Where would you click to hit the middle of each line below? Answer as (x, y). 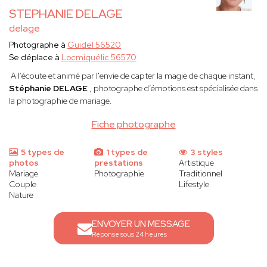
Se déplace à (35, 58)
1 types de (126, 152)
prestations (118, 163)
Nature (21, 195)
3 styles (206, 152)
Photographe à (38, 45)
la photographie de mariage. (60, 101)
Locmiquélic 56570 (99, 58)
